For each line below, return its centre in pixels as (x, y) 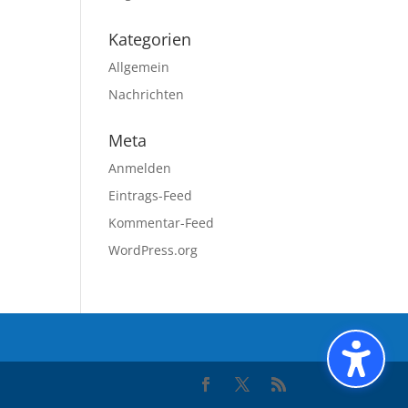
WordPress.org (153, 250)
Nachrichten (147, 94)
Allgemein (139, 67)
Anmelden (140, 168)
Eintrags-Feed (151, 195)
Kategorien (150, 39)
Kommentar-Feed (162, 223)
